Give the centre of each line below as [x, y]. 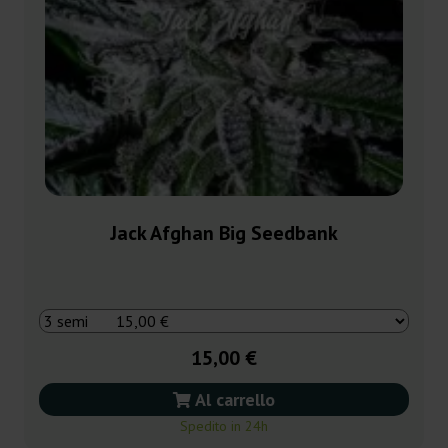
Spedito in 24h [224, 425]
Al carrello [233, 399]
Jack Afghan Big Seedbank [224, 232]
